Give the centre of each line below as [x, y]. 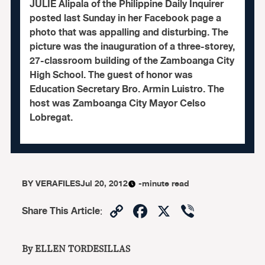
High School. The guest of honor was [111, 75]
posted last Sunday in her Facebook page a [125, 18]
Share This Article [61, 211]
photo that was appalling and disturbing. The [129, 33]
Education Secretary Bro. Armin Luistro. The [127, 89]
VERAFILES [58, 184]
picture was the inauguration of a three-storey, [132, 47]
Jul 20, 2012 [104, 184]
